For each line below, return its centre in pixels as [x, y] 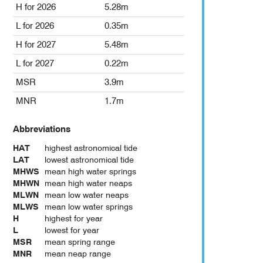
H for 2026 [36, 7]
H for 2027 [36, 45]
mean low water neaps [87, 195]
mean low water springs [89, 207]
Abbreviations [42, 129]
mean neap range [78, 254]
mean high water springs [91, 172]
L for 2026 [35, 26]
